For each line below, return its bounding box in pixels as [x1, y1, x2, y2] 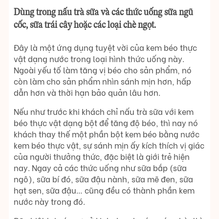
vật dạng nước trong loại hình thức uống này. [14, 52, 184, 64]
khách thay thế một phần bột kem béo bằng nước [14, 128, 199, 139]
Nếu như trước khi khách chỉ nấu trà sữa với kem [14, 105, 194, 117]
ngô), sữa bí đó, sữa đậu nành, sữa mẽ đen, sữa [14, 173, 193, 184]
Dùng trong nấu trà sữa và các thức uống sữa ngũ [14, 7, 193, 18]
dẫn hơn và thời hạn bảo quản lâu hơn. [14, 86, 160, 98]
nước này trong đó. [14, 195, 85, 207]
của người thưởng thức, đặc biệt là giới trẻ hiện [14, 150, 190, 162]
